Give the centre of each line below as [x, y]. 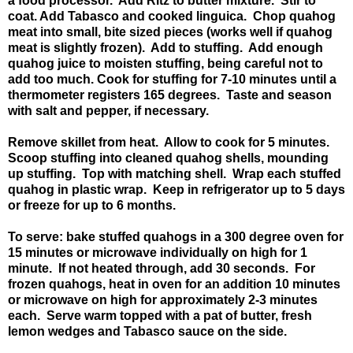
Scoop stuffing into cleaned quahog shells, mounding [168, 158]
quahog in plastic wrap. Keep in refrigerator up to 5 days [176, 189]
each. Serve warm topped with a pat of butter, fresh [160, 315]
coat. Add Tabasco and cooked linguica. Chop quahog [172, 16]
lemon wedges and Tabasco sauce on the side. [147, 331]
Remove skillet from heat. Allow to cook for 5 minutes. [170, 142]
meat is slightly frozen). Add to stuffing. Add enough [165, 47]
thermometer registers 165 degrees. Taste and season [170, 95]
